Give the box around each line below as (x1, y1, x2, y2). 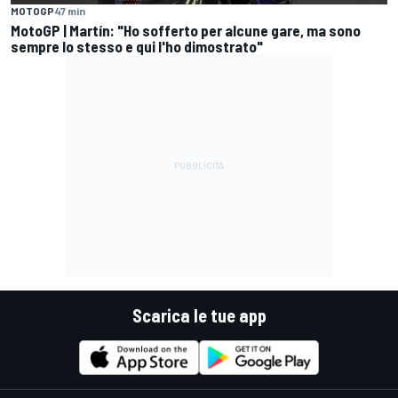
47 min (54, 4, 85, 17)
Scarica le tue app (131, 304, 267, 326)
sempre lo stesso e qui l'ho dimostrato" (11, 36, 263, 55)
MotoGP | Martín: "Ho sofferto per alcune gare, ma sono (11, 20, 361, 39)
